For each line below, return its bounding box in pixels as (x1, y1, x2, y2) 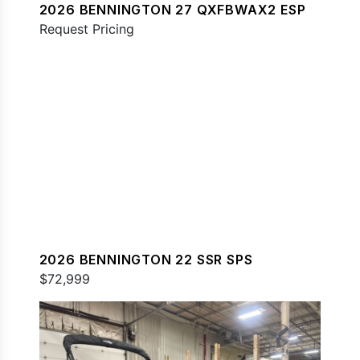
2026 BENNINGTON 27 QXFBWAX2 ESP (39, 2, 306, 18)
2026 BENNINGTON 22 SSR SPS (39, 251, 253, 268)
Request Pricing (39, 21, 134, 38)
